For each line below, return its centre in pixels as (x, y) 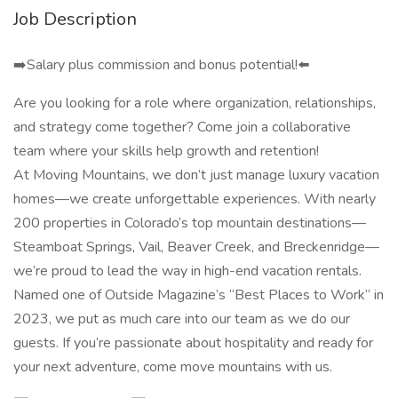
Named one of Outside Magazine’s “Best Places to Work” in (199, 295)
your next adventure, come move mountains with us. (173, 367)
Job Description (75, 19)
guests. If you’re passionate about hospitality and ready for (193, 343)
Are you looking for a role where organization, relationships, (195, 103)
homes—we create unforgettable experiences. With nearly (195, 199)
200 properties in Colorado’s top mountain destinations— (190, 223)
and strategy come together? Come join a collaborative (182, 127)
